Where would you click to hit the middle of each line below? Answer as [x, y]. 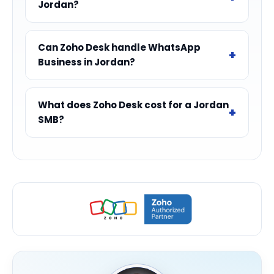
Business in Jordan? [87, 62]
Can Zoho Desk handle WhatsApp [119, 47]
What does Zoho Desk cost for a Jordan [133, 105]
